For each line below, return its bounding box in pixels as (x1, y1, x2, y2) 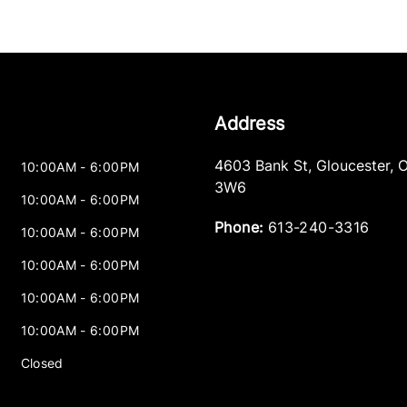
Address (213, 113, 284, 134)
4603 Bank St (213, 156, 308, 174)
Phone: (213, 218, 263, 236)
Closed (20, 355, 64, 371)
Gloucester (315, 156, 390, 174)
